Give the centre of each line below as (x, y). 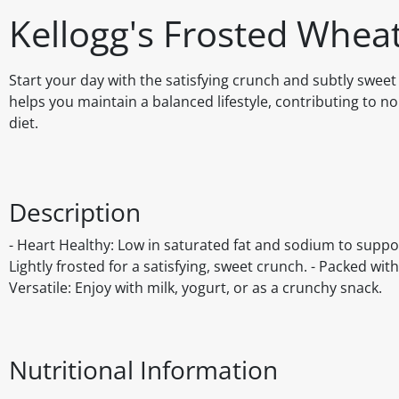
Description (75, 212)
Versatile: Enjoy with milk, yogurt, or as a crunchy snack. (195, 288)
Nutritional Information (143, 370)
